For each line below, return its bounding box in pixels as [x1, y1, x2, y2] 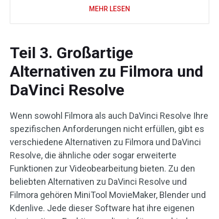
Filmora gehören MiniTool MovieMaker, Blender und [10, 190, 206, 200]
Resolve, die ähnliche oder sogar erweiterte [10, 150, 176, 161]
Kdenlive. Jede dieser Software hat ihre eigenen [10, 203, 195, 214]
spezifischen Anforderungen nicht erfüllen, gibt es [10, 124, 204, 134]
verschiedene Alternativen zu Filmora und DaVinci [10, 137, 201, 148]
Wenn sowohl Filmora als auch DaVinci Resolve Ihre [10, 110, 208, 121]
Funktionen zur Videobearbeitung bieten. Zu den [10, 163, 195, 174]
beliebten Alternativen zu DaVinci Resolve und [10, 176, 187, 187]
